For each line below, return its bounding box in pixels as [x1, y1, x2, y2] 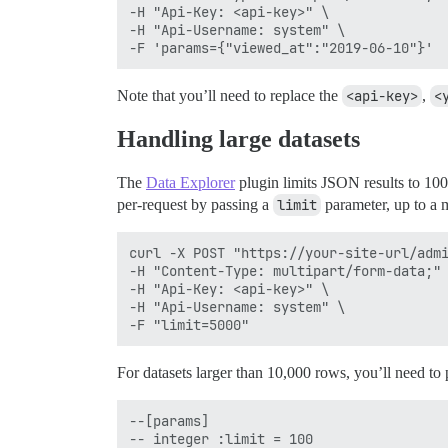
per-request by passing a [117, 196, 273, 214]
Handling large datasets [117, 126, 360, 153]
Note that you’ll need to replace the [117, 87, 342, 105]
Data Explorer [146, 174, 235, 192]
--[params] [129, 412, 209, 431]
